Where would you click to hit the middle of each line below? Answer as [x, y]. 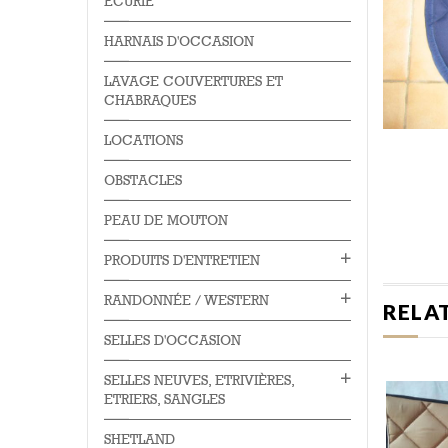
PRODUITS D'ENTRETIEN [182, 260]
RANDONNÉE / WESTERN [186, 300]
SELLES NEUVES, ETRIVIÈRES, [199, 380]
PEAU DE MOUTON [166, 220]
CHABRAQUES [150, 100]
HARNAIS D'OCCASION [179, 41]
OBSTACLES [143, 180]
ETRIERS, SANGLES [164, 399]
